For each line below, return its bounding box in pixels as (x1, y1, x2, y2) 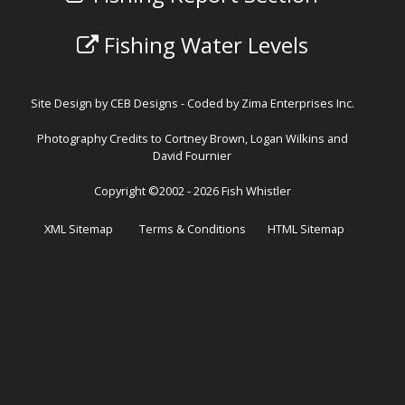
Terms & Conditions (138, 221, 246, 238)
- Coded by (177, 95, 241, 112)
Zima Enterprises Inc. (240, 95, 354, 112)
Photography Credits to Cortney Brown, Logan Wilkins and (36, 130, 348, 147)
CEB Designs (109, 95, 178, 112)
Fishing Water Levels (98, 30, 308, 61)
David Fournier (153, 147, 232, 165)
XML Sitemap (44, 221, 114, 238)
